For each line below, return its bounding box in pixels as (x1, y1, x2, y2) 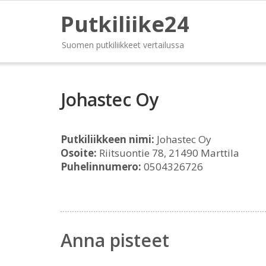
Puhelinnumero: (61, 160, 141, 173)
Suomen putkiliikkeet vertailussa (62, 39, 184, 50)
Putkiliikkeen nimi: (61, 132, 154, 146)
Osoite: (61, 146, 97, 160)
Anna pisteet (61, 228, 169, 252)
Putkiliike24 (61, 9, 189, 39)
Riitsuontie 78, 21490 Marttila (97, 146, 239, 160)
